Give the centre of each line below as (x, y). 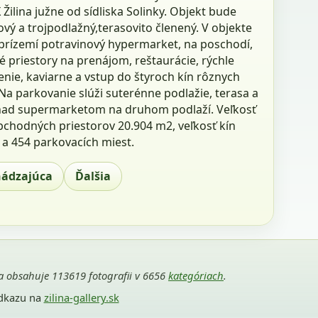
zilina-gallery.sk (81, 297)
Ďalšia (93, 176)
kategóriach (196, 275)
